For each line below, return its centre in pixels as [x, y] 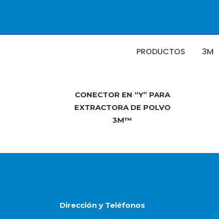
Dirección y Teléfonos [102, 205]
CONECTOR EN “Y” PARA [122, 95]
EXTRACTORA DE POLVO [122, 107]
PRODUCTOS [161, 52]
